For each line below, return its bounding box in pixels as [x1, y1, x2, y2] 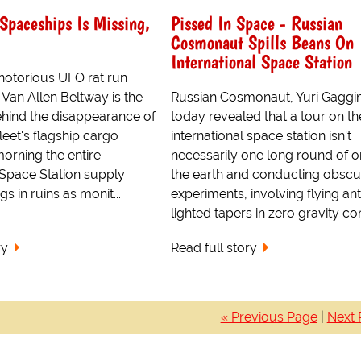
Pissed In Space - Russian [170, 10, 342, 35]
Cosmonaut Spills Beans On [170, 30, 354, 54]
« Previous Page [220, 309, 317, 325]
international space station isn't [170, 127, 351, 143]
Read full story [170, 239, 257, 255]
